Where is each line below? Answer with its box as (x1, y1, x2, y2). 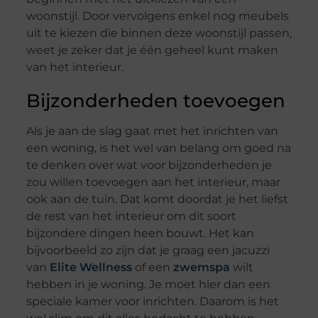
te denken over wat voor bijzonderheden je (26, 158, 272, 172)
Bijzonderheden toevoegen (26, 89, 285, 113)
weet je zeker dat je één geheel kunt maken (26, 43, 278, 57)
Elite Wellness (49, 261, 132, 275)
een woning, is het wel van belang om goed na (26, 141, 291, 155)
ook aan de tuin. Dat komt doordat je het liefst (26, 192, 288, 207)
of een (131, 261, 173, 275)
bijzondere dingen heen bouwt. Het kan (26, 226, 254, 241)
